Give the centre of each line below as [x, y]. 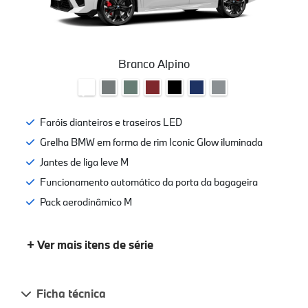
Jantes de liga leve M [84, 162]
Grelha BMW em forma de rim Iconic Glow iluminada [151, 142]
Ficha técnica [71, 294]
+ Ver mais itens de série [90, 245]
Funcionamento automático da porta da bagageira [149, 181]
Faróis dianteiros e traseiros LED [111, 122]
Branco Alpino [154, 64]
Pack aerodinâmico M [86, 201]
